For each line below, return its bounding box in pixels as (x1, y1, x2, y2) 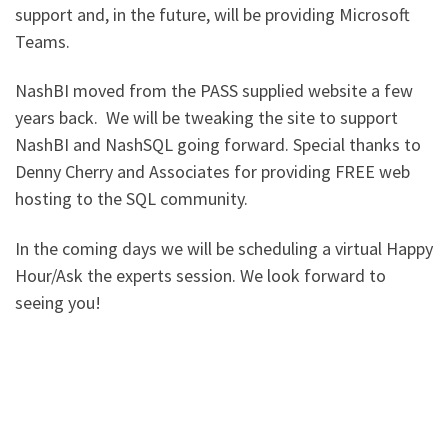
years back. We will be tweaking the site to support (15, 106, 398, 130)
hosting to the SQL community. (15, 187, 252, 211)
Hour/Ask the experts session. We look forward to (15, 263, 386, 287)
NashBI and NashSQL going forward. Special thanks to (15, 133, 421, 157)
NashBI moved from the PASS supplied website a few (15, 79, 413, 103)
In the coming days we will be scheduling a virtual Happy (15, 236, 433, 260)
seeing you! (15, 290, 101, 314)
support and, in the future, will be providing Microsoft (15, 2, 410, 26)
